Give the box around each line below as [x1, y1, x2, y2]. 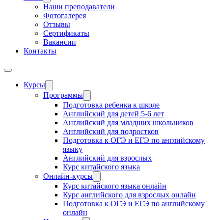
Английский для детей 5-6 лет [63, 109, 164, 118]
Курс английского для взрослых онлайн [63, 190, 196, 199]
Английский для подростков [63, 127, 159, 136]
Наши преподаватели [43, 2, 115, 11]
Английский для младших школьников [63, 118, 193, 127]
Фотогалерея [43, 11, 86, 20]
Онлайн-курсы [43, 171, 93, 180]
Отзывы [43, 20, 70, 28]
